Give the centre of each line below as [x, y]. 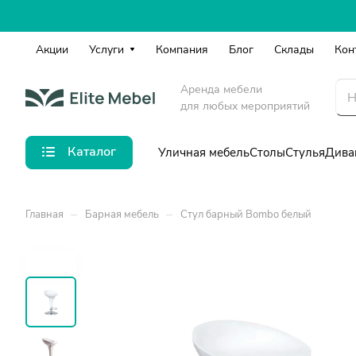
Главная [44, 215]
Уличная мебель [204, 152]
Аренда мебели [221, 89]
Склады [294, 50]
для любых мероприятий [245, 106]
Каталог [92, 152]
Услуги [106, 50]
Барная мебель [122, 215]
